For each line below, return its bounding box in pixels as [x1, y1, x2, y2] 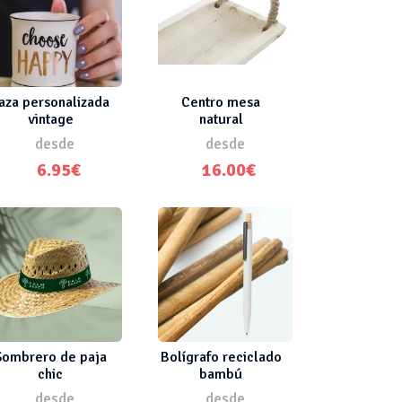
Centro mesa [181, 92, 260, 111]
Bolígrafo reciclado [160, 347, 282, 366]
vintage [27, 109, 74, 128]
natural [198, 109, 243, 128]
